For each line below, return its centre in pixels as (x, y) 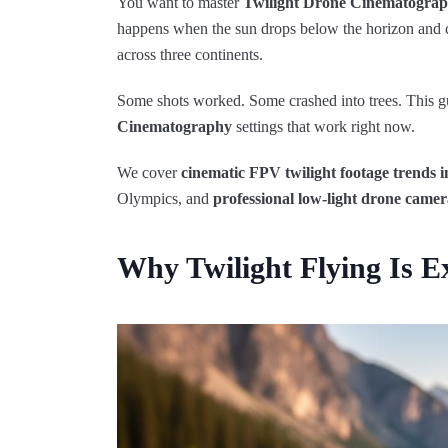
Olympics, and (165, 198)
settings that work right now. (323, 126)
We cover (149, 172)
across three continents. (190, 54)
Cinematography (174, 126)
